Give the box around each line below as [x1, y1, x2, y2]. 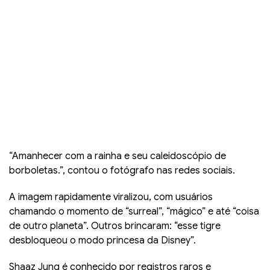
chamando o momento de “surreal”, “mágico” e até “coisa [9, 205, 259, 218]
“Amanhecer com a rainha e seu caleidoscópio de [9, 149, 226, 162]
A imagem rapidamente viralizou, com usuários [9, 190, 213, 203]
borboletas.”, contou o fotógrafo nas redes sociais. [9, 164, 235, 177]
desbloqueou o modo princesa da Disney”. [9, 234, 196, 246]
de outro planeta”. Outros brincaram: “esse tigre [9, 219, 221, 232]
